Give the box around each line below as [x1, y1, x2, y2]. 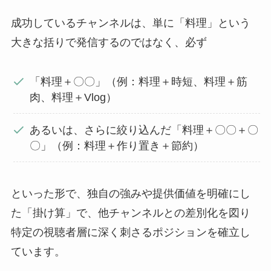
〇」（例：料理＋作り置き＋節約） [30, 139, 204, 152]
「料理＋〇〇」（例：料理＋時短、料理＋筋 [30, 75, 248, 88]
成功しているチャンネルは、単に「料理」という [10, 16, 250, 29]
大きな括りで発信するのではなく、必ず [10, 36, 207, 48]
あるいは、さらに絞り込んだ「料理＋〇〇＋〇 [30, 123, 259, 136]
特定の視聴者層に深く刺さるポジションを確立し [10, 226, 250, 238]
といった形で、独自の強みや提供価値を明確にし [10, 187, 250, 200]
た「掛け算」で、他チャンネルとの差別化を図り [10, 206, 250, 219]
